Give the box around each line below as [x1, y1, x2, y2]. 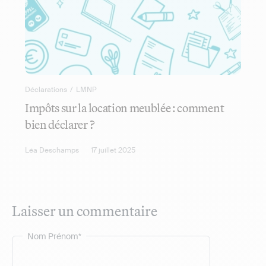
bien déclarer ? [25, 117, 95, 132]
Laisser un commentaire [12, 202, 157, 220]
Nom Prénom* [27, 231, 81, 242]
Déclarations [25, 85, 67, 94]
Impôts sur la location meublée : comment [25, 100, 224, 115]
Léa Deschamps [25, 145, 79, 155]
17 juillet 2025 [91, 145, 135, 155]
